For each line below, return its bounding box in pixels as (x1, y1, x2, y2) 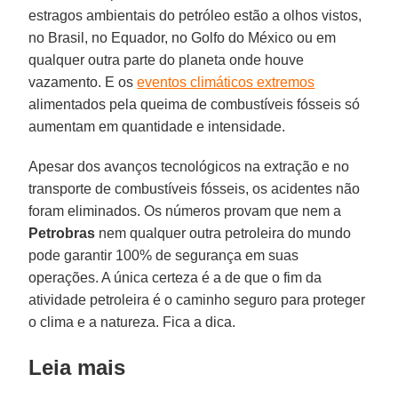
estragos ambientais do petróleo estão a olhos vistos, (28, 7, 362, 23)
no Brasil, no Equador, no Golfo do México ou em (28, 29, 337, 45)
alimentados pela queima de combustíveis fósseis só (28, 96, 361, 112)
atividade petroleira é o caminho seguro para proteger (28, 291, 366, 307)
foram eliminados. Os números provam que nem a (28, 203, 342, 219)
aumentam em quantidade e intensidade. (28, 118, 286, 134)
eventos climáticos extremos (137, 74, 315, 90)
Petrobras (28, 225, 96, 241)
